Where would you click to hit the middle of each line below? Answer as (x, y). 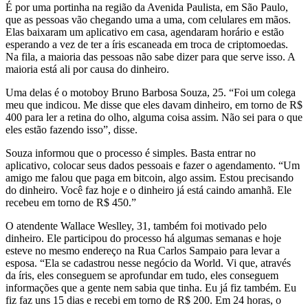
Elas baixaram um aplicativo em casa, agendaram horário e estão (145, 32)
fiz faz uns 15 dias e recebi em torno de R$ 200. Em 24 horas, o (143, 300)
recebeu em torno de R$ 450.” (71, 202)
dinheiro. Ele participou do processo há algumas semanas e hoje (143, 238)
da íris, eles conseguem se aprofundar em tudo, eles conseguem (142, 275)
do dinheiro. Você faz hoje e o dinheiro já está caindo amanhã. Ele (148, 190)
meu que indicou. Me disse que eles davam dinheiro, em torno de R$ (154, 104)
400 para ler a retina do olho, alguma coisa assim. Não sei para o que (154, 117)
